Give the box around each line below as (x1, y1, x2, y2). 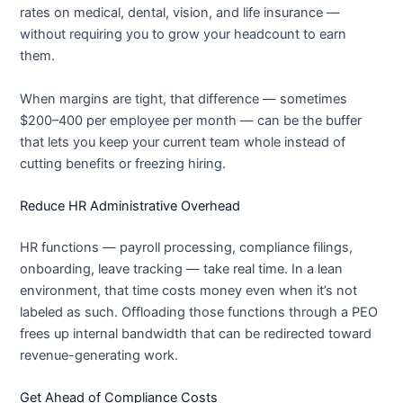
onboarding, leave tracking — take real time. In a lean (20, 260, 344, 277)
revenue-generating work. (20, 346, 179, 363)
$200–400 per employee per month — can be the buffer (20, 112, 363, 129)
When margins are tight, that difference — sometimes (20, 90, 348, 107)
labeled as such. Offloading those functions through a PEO (20, 303, 379, 320)
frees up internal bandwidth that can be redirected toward (20, 325, 372, 342)
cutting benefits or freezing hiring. (20, 155, 227, 172)
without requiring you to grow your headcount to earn (20, 26, 347, 43)
